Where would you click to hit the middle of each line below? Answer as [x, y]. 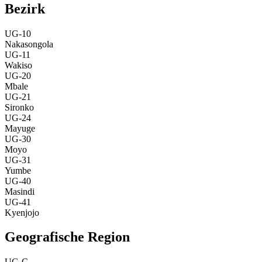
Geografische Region [67, 237]
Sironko [19, 107]
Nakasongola [29, 44]
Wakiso [18, 65]
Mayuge [20, 128]
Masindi [20, 191]
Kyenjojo [22, 212]
